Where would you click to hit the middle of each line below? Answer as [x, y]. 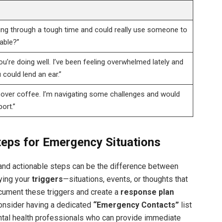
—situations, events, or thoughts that [125, 179]
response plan [147, 192]
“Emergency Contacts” [136, 205]
